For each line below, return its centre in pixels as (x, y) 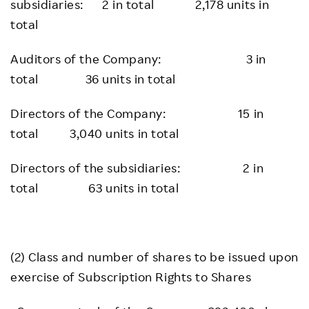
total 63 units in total (95, 188)
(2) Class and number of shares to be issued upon (154, 257)
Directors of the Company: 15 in (137, 113)
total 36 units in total (93, 79)
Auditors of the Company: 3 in (138, 59)
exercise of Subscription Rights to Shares (131, 277)
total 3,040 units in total (95, 133)
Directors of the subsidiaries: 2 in (137, 168)
